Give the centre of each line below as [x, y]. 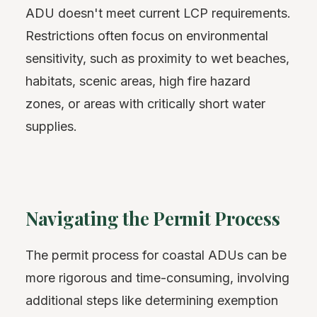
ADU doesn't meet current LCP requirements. [158, 13]
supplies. [51, 126]
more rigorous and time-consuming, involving [157, 277]
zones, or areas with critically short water [145, 104]
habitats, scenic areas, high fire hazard [138, 81]
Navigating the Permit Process [153, 218]
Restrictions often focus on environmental [147, 36]
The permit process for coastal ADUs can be [156, 255]
